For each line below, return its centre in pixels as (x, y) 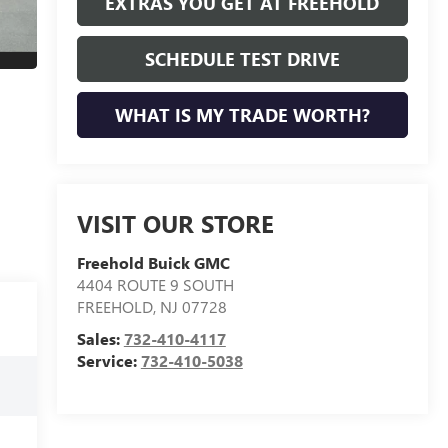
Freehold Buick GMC (153, 263)
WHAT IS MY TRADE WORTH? (242, 114)
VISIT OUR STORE (175, 223)
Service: (108, 361)
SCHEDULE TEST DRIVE (242, 58)
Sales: (100, 339)
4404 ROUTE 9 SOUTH (155, 285)
